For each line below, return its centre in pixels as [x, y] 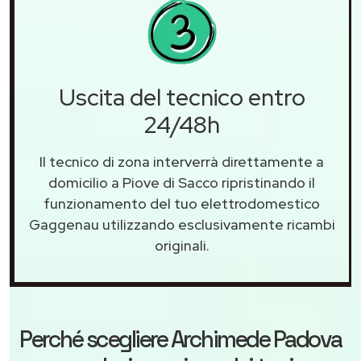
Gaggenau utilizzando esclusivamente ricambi [182, 224]
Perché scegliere [95, 339]
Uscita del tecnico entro [182, 97]
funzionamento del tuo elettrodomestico [182, 203]
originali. [182, 245]
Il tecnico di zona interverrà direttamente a [182, 161]
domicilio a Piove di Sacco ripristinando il [182, 182]
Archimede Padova [256, 339]
